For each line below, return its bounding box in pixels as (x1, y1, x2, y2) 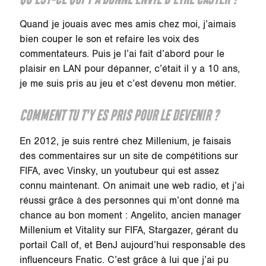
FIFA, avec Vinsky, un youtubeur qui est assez (19, 164, 219, 177)
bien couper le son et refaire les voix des (19, 33, 199, 46)
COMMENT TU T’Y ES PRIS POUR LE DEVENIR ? (19, 108, 218, 123)
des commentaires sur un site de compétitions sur (19, 150, 238, 162)
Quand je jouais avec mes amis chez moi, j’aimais (19, 18, 236, 31)
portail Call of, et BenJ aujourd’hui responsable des (19, 239, 245, 251)
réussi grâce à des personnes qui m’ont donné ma (19, 194, 239, 207)
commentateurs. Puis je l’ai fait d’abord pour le (19, 48, 224, 61)
